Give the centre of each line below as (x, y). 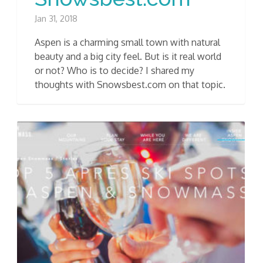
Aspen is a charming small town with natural (127, 42)
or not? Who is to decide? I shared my (114, 70)
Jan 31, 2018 (56, 18)
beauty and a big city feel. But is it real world (128, 56)
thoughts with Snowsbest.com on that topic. (130, 84)
